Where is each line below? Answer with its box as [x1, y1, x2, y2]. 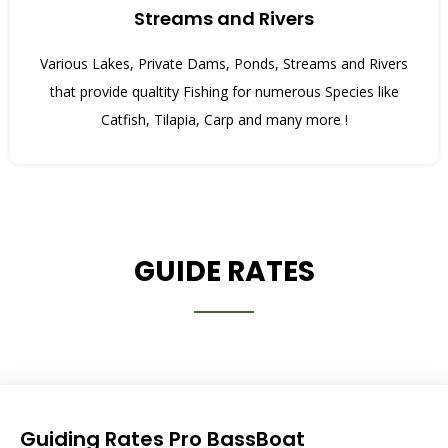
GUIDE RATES [133, 251, 315, 291]
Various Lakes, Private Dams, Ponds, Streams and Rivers [40, 53, 408, 73]
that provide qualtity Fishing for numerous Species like [49, 81, 399, 101]
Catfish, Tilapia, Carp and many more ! [100, 109, 348, 129]
